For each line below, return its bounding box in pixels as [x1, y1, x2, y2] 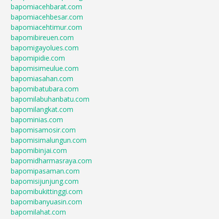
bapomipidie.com [11, 53, 66, 63]
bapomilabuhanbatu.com [11, 94, 90, 104]
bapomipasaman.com [11, 166, 80, 176]
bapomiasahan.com [11, 74, 74, 84]
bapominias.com [11, 115, 64, 125]
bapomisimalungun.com [11, 135, 87, 145]
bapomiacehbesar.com [11, 12, 84, 22]
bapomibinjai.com [11, 146, 67, 155]
